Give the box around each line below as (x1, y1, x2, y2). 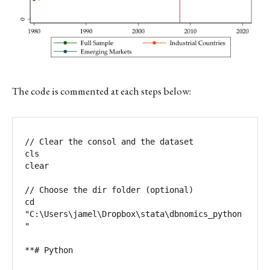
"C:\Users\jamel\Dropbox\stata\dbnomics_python (25, 209, 242, 219)
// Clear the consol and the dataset (25, 136, 193, 146)
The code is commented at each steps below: (12, 84, 191, 98)
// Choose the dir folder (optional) (25, 184, 193, 195)
